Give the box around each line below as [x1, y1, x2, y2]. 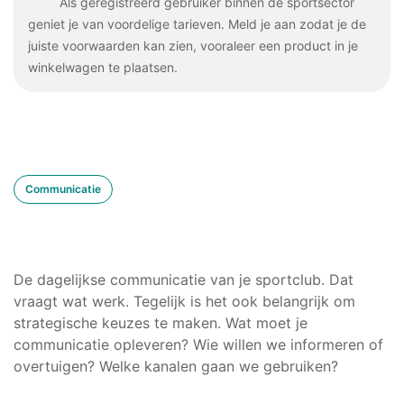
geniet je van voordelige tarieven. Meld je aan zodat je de [28, 15, 366, 32]
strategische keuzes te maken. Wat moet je [14, 313, 308, 332]
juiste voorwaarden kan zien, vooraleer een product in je [28, 37, 358, 53]
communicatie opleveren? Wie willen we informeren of [14, 335, 383, 353]
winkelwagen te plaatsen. [28, 59, 178, 75]
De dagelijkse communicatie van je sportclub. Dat [14, 270, 353, 289]
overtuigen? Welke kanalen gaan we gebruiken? [14, 356, 338, 375]
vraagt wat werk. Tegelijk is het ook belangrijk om [14, 291, 355, 310]
